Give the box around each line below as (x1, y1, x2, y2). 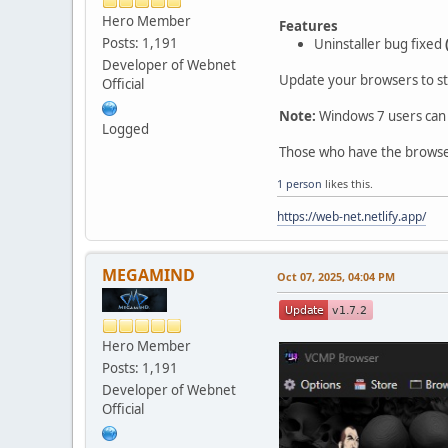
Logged (102, 120, 149, 139)
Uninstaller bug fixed (314, 34, 445, 53)
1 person (277, 175, 322, 191)
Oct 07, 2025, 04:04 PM (277, 268, 395, 284)
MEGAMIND (102, 263, 195, 286)
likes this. (322, 175, 373, 191)
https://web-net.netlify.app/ (277, 207, 426, 225)
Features (279, 16, 338, 35)
